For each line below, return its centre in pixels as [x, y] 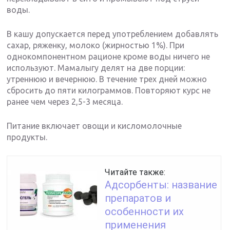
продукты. [27, 137]
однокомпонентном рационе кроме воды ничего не [109, 56]
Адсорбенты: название [161, 185]
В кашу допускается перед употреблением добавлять [113, 34]
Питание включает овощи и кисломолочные [94, 126]
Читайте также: [135, 172]
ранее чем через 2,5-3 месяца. [65, 101]
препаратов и [138, 198]
